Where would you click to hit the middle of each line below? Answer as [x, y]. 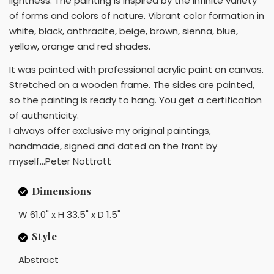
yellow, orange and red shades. [80, 46]
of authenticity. [44, 115]
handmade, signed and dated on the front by [113, 146]
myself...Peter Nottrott [60, 161]
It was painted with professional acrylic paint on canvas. [136, 69]
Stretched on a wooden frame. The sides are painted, [132, 84]
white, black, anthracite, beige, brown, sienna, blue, [124, 31]
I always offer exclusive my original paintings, [110, 130]
